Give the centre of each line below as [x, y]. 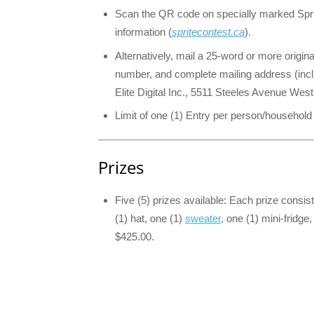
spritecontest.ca [208, 32]
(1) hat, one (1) [150, 218]
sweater [203, 218]
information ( [143, 32]
